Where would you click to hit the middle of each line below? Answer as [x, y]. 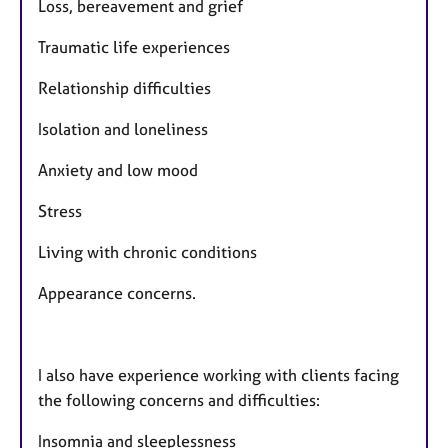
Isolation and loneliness [123, 129]
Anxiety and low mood [118, 170]
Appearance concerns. [117, 293]
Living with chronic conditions [147, 252]
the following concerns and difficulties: [181, 400]
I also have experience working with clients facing [218, 375]
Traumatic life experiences [134, 47]
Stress [60, 211]
